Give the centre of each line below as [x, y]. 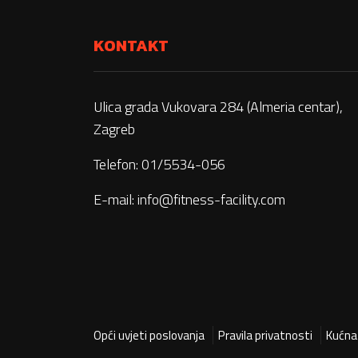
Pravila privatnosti [265, 335]
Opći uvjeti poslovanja [149, 335]
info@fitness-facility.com [211, 199]
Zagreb [114, 129]
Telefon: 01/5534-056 [159, 164]
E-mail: [115, 199]
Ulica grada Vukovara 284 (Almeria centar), [218, 107]
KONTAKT [131, 46]
